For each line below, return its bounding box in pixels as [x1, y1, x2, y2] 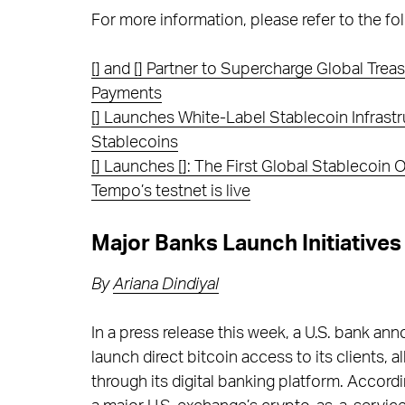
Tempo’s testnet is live [90, 184, 250, 200]
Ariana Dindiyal [112, 276, 219, 293]
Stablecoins [90, 135, 178, 151]
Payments [90, 86, 162, 102]
